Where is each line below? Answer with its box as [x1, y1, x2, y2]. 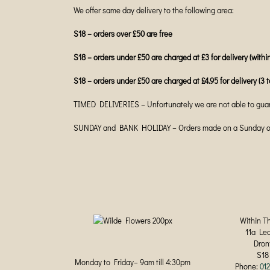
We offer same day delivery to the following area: [74, 5, 234, 15]
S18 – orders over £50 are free [74, 28, 172, 39]
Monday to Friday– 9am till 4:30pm [75, 257, 190, 267]
